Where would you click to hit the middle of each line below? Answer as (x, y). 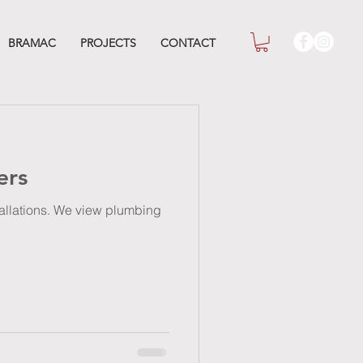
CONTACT (188, 43)
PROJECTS (108, 43)
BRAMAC (32, 43)
